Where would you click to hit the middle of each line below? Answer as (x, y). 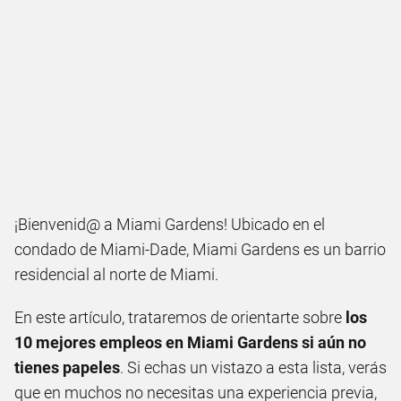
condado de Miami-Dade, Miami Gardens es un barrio (200, 249)
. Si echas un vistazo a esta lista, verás (253, 367)
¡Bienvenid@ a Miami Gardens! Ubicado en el (170, 224)
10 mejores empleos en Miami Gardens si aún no (190, 342)
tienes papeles (67, 367)
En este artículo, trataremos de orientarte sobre (180, 317)
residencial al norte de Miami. (116, 274)
